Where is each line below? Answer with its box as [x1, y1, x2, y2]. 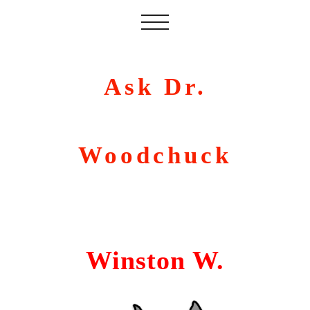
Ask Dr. [103, 73, 207, 100]
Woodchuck [78, 141, 232, 169]
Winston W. [86, 246, 224, 275]
